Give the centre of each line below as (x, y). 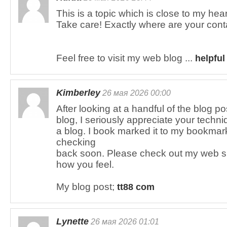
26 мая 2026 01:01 (124, 221)
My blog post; (87, 187)
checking (76, 142)
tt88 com (136, 187)
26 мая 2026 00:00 (136, 93)
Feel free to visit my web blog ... (126, 58)
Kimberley (78, 93)
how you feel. (85, 164)
